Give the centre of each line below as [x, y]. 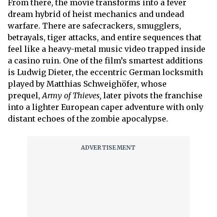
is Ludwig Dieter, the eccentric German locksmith [105, 72]
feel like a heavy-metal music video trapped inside [107, 49]
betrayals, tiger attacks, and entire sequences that [105, 37]
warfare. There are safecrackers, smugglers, [94, 25]
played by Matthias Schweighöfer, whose [87, 84]
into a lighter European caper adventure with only [106, 107]
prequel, [25, 95]
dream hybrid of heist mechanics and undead [96, 14]
